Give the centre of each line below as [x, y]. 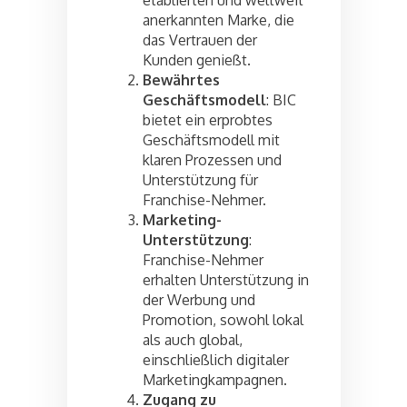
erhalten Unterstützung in [226, 279]
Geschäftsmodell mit [211, 139]
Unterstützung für [200, 179]
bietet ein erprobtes [208, 119]
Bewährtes [181, 79]
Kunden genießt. [197, 60]
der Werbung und [199, 299]
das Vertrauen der [200, 40]
